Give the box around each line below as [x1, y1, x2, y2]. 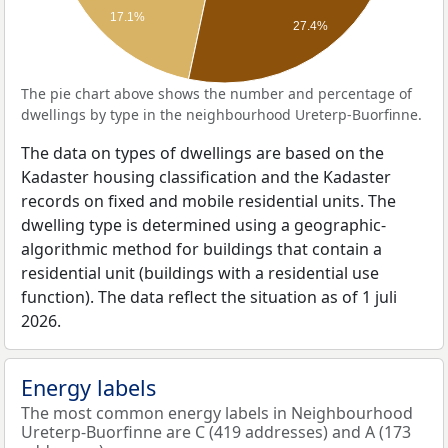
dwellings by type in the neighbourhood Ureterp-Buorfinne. [21, 105, 422, 124]
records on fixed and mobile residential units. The [21, 190, 396, 212]
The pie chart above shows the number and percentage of [21, 84, 412, 103]
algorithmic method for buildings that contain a [21, 238, 382, 260]
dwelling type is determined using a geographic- [21, 214, 386, 236]
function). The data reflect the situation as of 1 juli [21, 286, 397, 308]
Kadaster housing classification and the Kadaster [21, 166, 391, 188]
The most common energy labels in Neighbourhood [21, 402, 413, 424]
